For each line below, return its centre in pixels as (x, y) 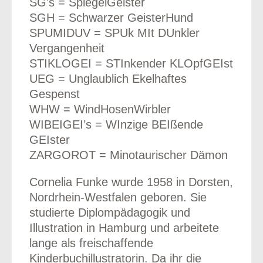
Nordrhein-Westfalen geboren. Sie (118, 197)
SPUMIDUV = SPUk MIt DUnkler (114, 33)
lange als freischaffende (91, 243)
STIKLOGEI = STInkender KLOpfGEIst (131, 63)
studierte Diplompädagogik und (109, 212)
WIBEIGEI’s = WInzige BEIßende (116, 124)
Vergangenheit (67, 48)
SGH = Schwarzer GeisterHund (111, 17)
